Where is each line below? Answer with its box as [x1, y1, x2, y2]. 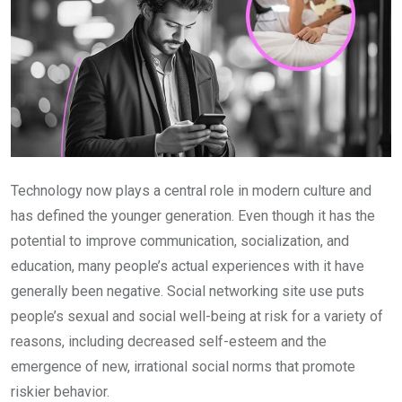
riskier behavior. [11, 383, 109, 400]
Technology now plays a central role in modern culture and [11, 182, 371, 199]
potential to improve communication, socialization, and [11, 232, 349, 249]
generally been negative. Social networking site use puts [11, 283, 364, 300]
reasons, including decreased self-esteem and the [11, 333, 327, 350]
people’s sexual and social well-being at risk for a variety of [11, 308, 383, 325]
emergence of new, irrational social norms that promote [11, 358, 355, 375]
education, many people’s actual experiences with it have [11, 258, 364, 275]
